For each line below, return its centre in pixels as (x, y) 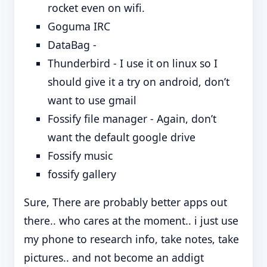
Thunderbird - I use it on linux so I (133, 63)
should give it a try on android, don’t (139, 81)
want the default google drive (122, 137)
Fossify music (80, 155)
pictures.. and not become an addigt (114, 257)
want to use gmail (92, 100)
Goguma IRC (79, 26)
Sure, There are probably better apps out (125, 202)
